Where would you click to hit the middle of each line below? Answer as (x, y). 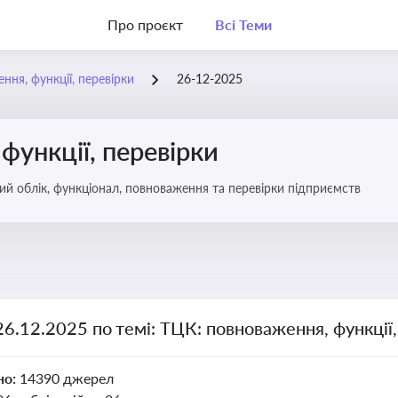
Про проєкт (145, 24)
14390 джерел (66, 378)
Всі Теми (243, 24)
